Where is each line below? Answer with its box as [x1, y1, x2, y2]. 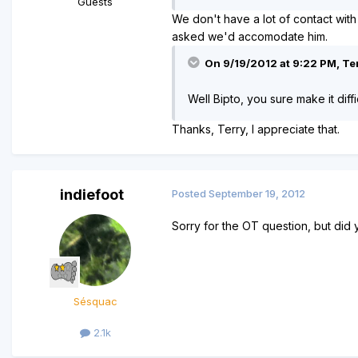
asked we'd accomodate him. [172, 29, 328, 43]
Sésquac [73, 294, 117, 308]
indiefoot [60, 185, 124, 203]
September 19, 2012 [209, 186, 305, 200]
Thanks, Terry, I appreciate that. [172, 121, 340, 136]
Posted [172, 186, 209, 200]
